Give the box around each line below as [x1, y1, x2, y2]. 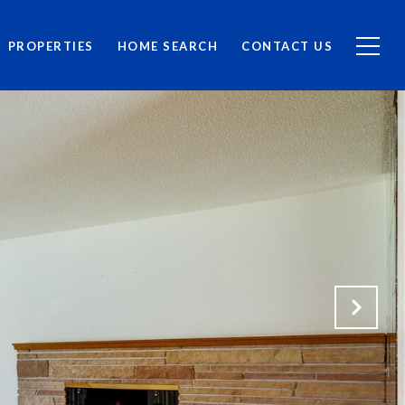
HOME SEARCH [117, 38, 218, 53]
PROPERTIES [7, 38, 94, 53]
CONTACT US [241, 38, 333, 53]
